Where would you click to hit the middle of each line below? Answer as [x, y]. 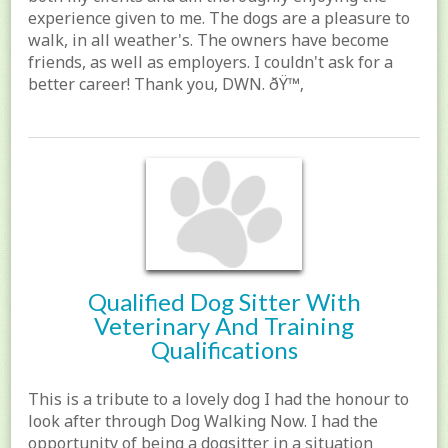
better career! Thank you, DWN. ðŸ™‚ [166, 83]
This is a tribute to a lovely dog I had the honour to [219, 398]
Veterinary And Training [224, 325]
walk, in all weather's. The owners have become [209, 39]
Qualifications [224, 349]
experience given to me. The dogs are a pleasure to [219, 17]
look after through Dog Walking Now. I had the [203, 420]
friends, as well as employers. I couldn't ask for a [211, 61]
